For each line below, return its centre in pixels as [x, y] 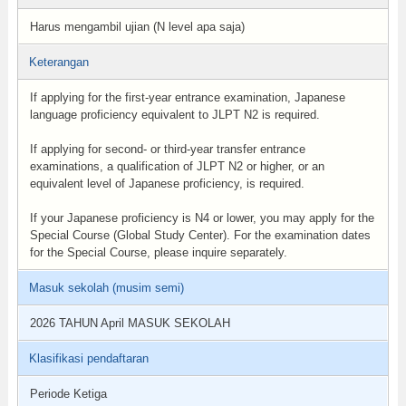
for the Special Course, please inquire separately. [158, 252]
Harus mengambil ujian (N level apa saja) [137, 27]
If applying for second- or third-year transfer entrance [167, 149]
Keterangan [58, 62]
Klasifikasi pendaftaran [88, 358]
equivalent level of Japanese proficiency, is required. [167, 184]
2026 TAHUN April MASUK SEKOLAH [130, 323]
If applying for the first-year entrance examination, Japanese [187, 97]
